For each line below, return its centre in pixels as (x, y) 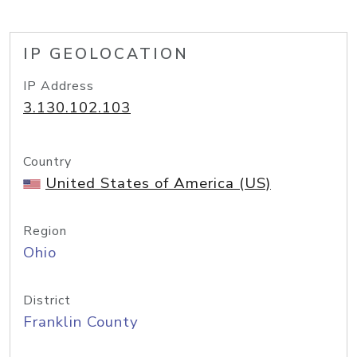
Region (45, 231)
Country (47, 162)
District (47, 300)
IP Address (59, 86)
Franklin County (81, 322)
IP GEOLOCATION (106, 54)
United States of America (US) (158, 183)
